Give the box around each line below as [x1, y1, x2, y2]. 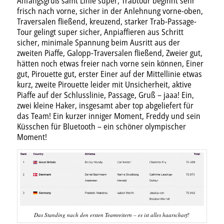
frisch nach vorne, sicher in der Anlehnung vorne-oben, [16, 5, 203, 17]
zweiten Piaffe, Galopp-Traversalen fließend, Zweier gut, [16, 47, 202, 59]
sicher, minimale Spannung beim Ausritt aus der [16, 37, 180, 48]
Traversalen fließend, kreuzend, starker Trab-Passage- [16, 16, 196, 27]
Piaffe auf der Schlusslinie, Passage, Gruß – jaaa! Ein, [16, 89, 194, 101]
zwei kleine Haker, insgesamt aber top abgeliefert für [16, 100, 193, 111]
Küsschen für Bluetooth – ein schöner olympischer [16, 121, 186, 132]
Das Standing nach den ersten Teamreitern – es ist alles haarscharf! [34, 211, 190, 219]
